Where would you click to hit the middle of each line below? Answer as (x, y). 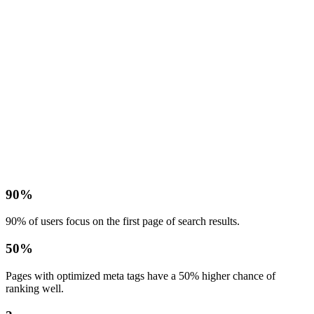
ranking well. (35, 288)
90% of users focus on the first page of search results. (123, 221)
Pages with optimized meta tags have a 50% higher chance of (141, 275)
